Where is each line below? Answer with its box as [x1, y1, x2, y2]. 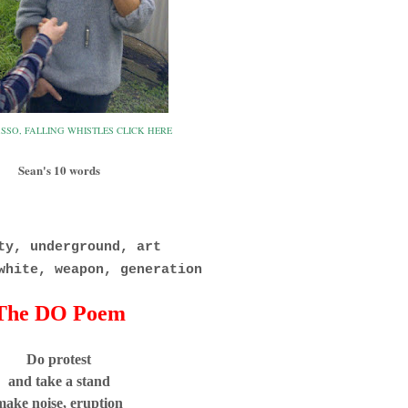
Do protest [26, 352, 91, 368]
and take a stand [7, 373, 110, 390]
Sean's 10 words [17, 161, 100, 179]
